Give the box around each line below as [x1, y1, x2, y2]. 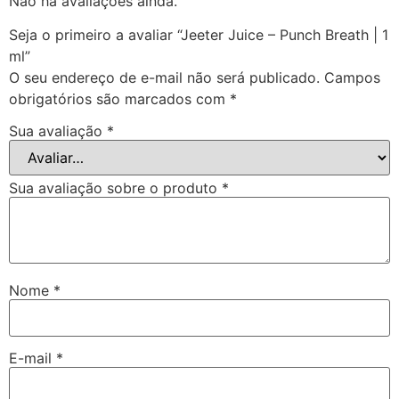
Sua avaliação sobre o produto [9, 178, 222, 197]
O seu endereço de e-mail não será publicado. [9, 69, 320, 87]
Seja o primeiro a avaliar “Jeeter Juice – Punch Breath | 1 [9, 26, 388, 45]
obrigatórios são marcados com [9, 90, 230, 109]
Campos [324, 69, 380, 87]
